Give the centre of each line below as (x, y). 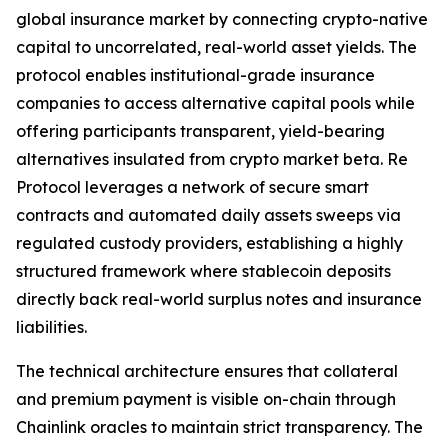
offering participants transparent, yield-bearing (200, 131)
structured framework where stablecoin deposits (203, 271)
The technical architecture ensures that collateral (207, 371)
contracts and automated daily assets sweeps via (208, 215)
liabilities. (51, 327)
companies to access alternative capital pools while (215, 103)
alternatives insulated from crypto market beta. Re (212, 159)
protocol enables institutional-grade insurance (195, 75)
